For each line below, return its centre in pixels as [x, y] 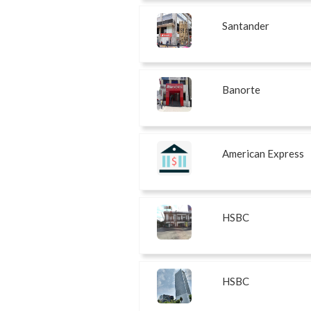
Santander [245, 26]
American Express [263, 154]
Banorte [241, 90]
